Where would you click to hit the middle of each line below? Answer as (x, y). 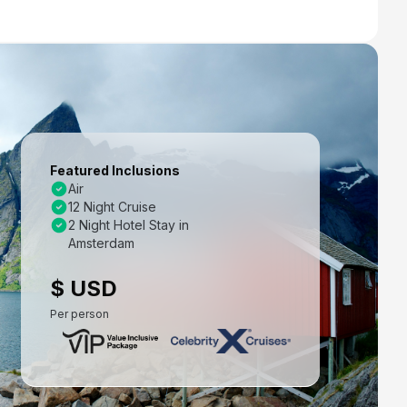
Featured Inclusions (115, 170)
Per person (79, 314)
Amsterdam (101, 243)
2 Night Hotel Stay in (129, 225)
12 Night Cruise (112, 207)
